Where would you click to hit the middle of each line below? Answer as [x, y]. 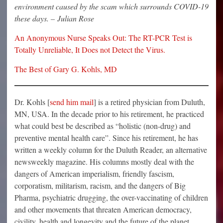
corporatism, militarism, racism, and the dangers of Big [100, 186]
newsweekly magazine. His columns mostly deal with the [104, 162]
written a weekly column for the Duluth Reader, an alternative [111, 150]
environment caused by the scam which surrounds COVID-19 [111, 6]
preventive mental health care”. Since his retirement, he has [106, 138]
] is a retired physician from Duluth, [149, 102]
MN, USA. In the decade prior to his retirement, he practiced [109, 114]
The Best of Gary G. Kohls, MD [66, 69]
